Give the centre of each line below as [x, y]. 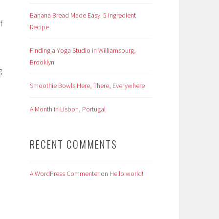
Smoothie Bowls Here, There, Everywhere [87, 85]
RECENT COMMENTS [74, 144]
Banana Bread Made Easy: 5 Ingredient [83, 15]
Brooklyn [42, 62]
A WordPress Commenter [65, 173]
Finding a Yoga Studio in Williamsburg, [83, 50]
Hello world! [126, 173]
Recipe [39, 27]
